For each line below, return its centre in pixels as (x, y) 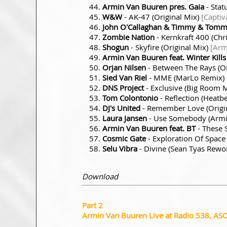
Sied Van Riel (125, 77)
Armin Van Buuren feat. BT (149, 128)
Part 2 (92, 205)
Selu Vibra (120, 148)
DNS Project (123, 87)
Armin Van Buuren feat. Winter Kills (164, 57)
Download (100, 176)
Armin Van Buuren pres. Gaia (153, 6)
